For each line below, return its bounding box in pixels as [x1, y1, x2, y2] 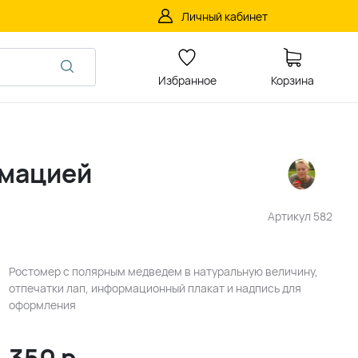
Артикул [268, 209, 313, 224]
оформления [8, 297, 76, 312]
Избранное [157, 73, 217, 88]
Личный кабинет [181, 8, 268, 24]
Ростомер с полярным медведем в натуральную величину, [8, 264, 318, 279]
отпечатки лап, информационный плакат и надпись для [8, 280, 301, 296]
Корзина [271, 73, 314, 88]
